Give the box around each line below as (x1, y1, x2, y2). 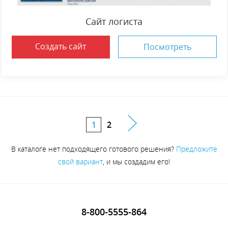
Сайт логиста (85, 15, 142, 27)
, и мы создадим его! (103, 157, 170, 166)
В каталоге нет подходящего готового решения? (11, 144, 176, 154)
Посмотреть (143, 41, 191, 52)
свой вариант (58, 157, 103, 166)
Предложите (176, 144, 217, 154)
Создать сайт (35, 41, 87, 52)
